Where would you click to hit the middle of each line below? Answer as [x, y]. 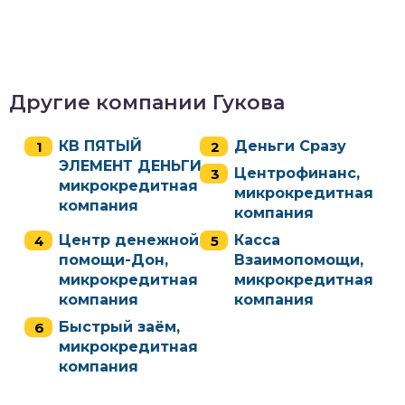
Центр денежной [129, 240]
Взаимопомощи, [299, 260]
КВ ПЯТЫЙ [100, 146]
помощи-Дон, [113, 260]
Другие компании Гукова [147, 103]
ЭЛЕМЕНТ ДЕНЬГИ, [132, 166]
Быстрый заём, [119, 327]
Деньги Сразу [290, 146]
